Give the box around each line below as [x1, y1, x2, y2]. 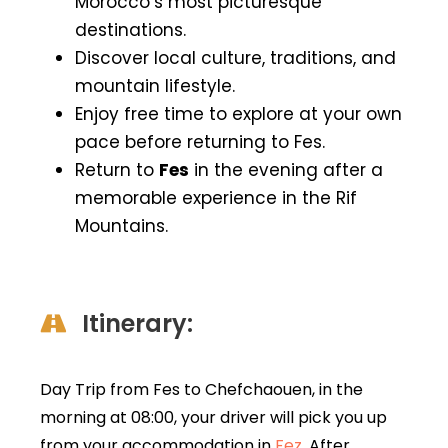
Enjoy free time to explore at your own [75, 101, 402, 126]
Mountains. [75, 213, 168, 238]
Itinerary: [82, 306, 193, 340]
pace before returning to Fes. [75, 129, 325, 154]
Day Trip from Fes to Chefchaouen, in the [40, 377, 363, 401]
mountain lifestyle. [75, 73, 235, 98]
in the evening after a [189, 157, 383, 182]
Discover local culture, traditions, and [75, 45, 396, 70]
